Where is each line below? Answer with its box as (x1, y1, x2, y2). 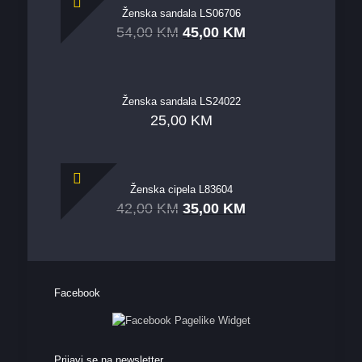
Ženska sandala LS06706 (121, 6, 241, 19)
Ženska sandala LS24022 (121, 95, 241, 107)
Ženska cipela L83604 (129, 183, 233, 196)
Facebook (53, 286, 100, 299)
